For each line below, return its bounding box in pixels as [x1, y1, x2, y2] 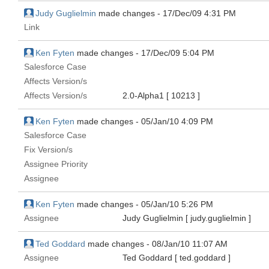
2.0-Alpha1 [122, 91, 166, 100]
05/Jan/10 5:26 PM [141, 199, 213, 209]
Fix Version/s [24, 145, 73, 154]
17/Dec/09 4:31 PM [163, 8, 236, 18]
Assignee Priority [24, 159, 88, 169]
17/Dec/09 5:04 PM [141, 48, 214, 58]
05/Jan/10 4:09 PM [141, 116, 213, 126]
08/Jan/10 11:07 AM [152, 239, 228, 249]
